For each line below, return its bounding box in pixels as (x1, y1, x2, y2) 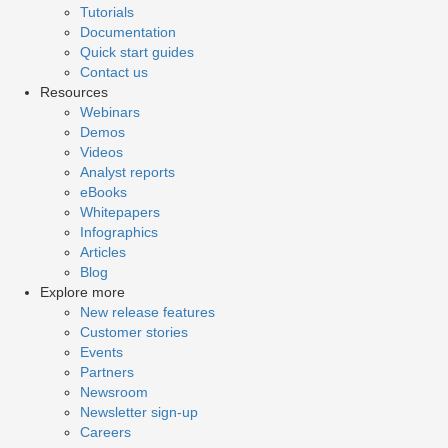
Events (80, 343, 123, 360)
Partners (80, 363, 134, 380)
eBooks (80, 183, 127, 200)
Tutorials (80, 3, 134, 20)
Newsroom (80, 383, 148, 400)
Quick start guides (80, 43, 194, 60)
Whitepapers (80, 203, 160, 220)
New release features (80, 303, 215, 320)
